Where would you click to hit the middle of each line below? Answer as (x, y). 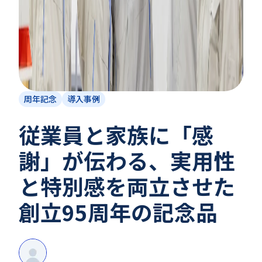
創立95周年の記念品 (118, 211)
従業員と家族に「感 (116, 134)
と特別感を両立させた (127, 186)
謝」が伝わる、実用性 (127, 160)
